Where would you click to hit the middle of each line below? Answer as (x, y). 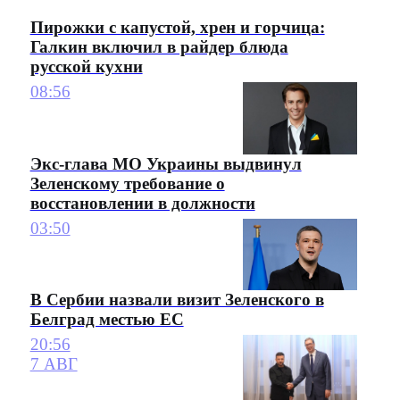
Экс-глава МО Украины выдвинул (166, 163)
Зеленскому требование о (127, 183)
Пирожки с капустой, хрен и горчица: (177, 27)
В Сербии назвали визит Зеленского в (177, 300)
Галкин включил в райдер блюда (159, 46)
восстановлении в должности (142, 203)
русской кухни (86, 66)
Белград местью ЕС (107, 319)
